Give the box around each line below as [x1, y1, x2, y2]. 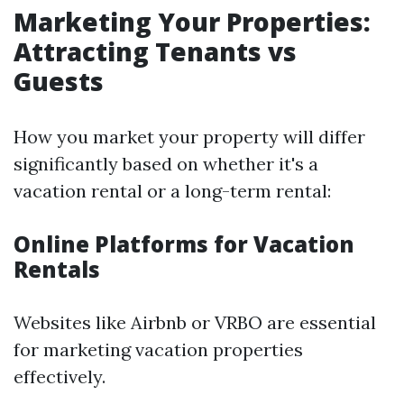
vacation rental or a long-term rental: [14, 179, 331, 202]
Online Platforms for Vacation [14, 229, 354, 259]
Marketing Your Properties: [14, 5, 371, 39]
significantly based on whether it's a [14, 152, 318, 175]
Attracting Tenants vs [14, 34, 297, 69]
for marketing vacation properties [14, 338, 303, 361]
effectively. [14, 365, 106, 388]
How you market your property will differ [14, 125, 365, 148]
